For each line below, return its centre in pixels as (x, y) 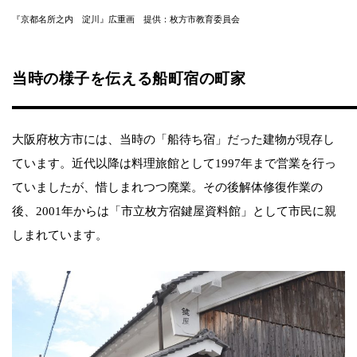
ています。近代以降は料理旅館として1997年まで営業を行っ (174, 163)
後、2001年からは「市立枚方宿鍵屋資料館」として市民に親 (174, 211)
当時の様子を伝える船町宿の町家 (129, 78)
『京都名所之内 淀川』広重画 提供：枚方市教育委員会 (126, 19)
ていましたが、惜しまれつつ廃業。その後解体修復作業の (167, 187)
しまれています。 (60, 235)
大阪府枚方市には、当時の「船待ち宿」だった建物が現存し (173, 139)
